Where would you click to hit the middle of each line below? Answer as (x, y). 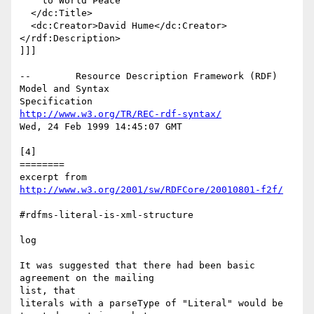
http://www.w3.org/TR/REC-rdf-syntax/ (121, 114)
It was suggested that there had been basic (137, 266)
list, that (48, 291)
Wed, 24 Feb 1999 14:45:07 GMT (101, 127)
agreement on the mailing (87, 278)
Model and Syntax (64, 89)
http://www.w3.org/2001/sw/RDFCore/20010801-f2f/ (151, 190)
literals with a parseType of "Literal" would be (151, 303)
